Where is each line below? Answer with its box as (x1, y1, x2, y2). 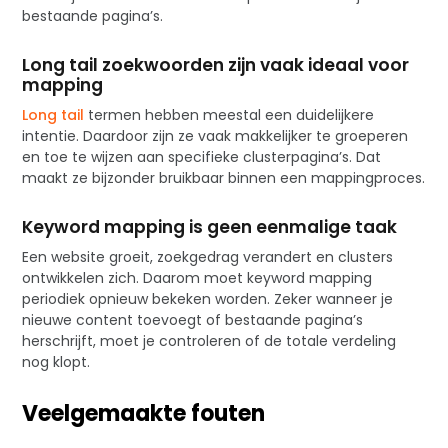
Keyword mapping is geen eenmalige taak (22, 215, 398, 240)
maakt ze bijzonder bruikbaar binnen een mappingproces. (22, 168, 426, 189)
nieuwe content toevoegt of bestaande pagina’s (22, 310, 364, 331)
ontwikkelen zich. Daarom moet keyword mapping (22, 268, 373, 289)
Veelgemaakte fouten (22, 398, 266, 430)
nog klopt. (22, 352, 91, 373)
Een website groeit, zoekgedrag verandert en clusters (22, 247, 394, 268)
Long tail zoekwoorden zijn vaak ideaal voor (22, 53, 410, 78)
